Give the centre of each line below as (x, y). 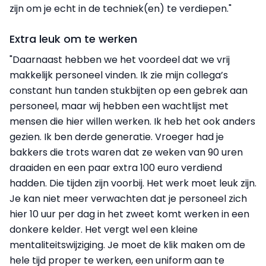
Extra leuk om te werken (73, 39)
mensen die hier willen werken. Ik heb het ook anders (132, 121)
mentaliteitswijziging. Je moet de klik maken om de (127, 245)
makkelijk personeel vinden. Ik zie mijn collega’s (119, 75)
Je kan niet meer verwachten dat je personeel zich (128, 198)
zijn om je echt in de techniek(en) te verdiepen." (121, 8)
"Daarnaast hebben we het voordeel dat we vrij (120, 59)
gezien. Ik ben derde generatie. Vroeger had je (117, 137)
